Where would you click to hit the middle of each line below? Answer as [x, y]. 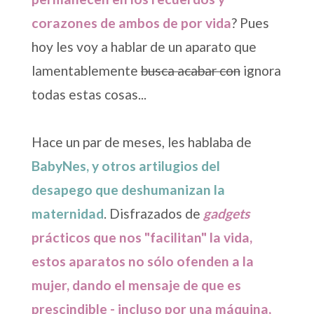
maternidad [67, 213]
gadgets [226, 213]
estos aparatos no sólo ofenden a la [142, 261]
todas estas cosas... [89, 94]
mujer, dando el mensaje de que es [136, 285]
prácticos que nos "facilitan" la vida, [142, 237]
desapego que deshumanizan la [128, 189]
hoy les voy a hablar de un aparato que [144, 46]
